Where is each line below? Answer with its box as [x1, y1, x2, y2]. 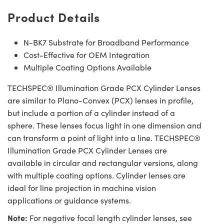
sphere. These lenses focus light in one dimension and [7, 119, 201, 130]
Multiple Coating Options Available [23, 61, 151, 72]
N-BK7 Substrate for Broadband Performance [23, 36, 189, 47]
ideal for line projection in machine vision [7, 182, 156, 193]
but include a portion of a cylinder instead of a [7, 107, 175, 118]
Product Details [7, 8, 100, 25]
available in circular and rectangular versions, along [7, 157, 198, 168]
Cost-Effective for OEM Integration [23, 49, 149, 60]
